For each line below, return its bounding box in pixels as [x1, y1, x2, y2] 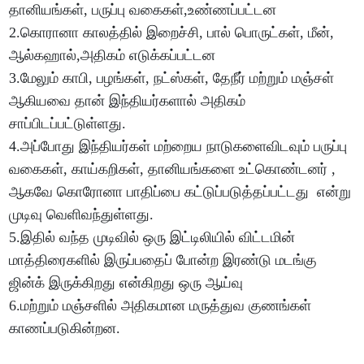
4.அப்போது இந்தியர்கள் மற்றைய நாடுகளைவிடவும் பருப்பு [9, 138, 348, 155]
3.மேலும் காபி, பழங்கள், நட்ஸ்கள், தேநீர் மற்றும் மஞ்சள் [9, 70, 335, 87]
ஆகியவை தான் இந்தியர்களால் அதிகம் [9, 93, 250, 110]
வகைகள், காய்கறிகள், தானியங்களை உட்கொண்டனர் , [9, 161, 336, 178]
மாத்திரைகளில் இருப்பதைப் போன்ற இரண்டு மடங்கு [9, 252, 318, 269]
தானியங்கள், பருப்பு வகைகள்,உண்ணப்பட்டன [9, 2, 285, 19]
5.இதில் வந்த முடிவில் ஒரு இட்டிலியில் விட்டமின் [9, 229, 296, 246]
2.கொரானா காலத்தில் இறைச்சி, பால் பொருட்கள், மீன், [9, 24, 335, 41]
